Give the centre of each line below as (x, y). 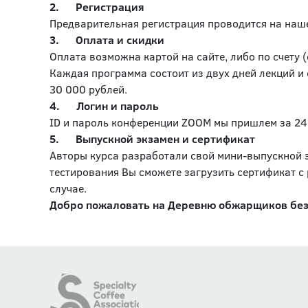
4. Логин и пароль (104, 106)
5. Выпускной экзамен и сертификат (152, 139)
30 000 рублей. (88, 89)
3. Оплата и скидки (107, 40)
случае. (68, 188)
